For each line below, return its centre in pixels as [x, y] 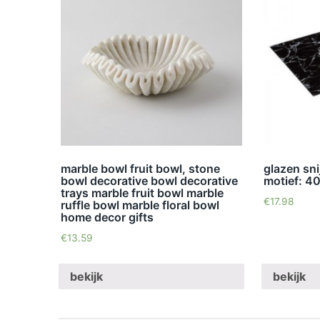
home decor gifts [107, 217]
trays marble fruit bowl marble [142, 193]
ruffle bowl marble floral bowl [140, 205]
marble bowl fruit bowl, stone [140, 169]
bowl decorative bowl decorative [149, 181]
